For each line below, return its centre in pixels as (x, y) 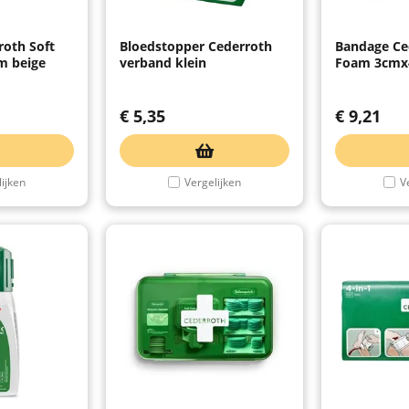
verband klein (163, 62)
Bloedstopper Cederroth (196, 46)
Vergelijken (213, 182)
